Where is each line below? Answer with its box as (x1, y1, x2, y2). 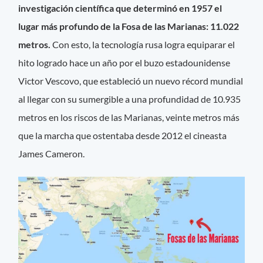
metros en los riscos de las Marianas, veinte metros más (18, 112, 240, 123)
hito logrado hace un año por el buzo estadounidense (18, 57, 231, 69)
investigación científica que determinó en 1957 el (18, 2, 222, 14)
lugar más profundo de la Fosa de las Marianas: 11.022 (18, 21, 240, 32)
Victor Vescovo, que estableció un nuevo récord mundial (18, 75, 244, 87)
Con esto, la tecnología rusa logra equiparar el (50, 39, 235, 50)
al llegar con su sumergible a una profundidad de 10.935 (18, 93, 241, 105)
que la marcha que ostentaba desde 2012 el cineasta (18, 130, 227, 141)
